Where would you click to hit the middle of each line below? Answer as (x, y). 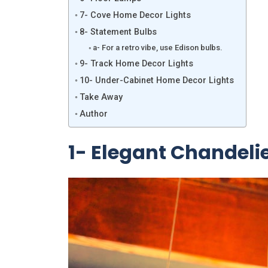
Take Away (101, 97)
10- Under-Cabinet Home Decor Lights (156, 80)
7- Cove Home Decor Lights (135, 15)
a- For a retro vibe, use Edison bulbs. (158, 48)
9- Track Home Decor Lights (136, 64)
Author (93, 114)
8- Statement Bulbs (118, 32)
